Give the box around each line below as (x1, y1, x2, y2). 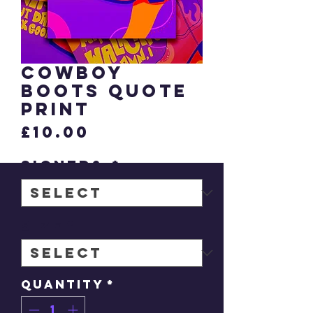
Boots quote (21, 80, 188, 102)
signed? (21, 156, 109, 174)
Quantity (21, 277, 104, 292)
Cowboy (21, 61, 123, 84)
